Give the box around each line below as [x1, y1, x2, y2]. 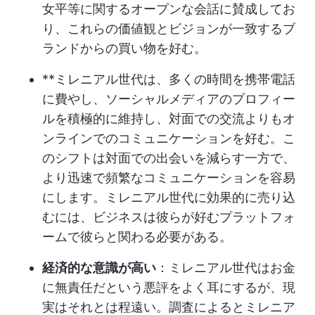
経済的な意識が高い [42, 260, 156, 275]
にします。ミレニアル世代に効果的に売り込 [42, 190, 295, 205]
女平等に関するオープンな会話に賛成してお [42, 1, 295, 16]
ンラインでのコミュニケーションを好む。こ [42, 131, 295, 146]
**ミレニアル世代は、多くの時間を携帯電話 [42, 72, 295, 86]
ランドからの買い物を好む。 [42, 41, 207, 56]
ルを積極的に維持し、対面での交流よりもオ [42, 111, 295, 126]
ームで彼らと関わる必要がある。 [42, 229, 232, 244]
